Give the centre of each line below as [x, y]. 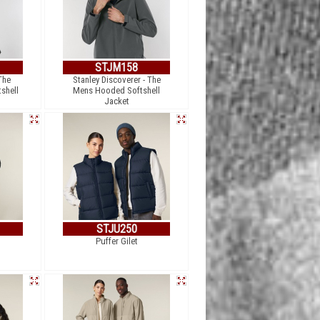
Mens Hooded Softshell [116, 90]
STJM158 [116, 67]
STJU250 [116, 229]
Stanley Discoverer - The [116, 80]
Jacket [116, 101]
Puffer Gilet [116, 241]
